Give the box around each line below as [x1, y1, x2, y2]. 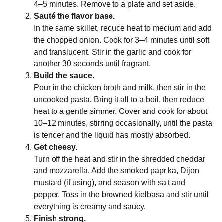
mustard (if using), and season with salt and [34, 178, 185, 187]
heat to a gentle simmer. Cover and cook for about [34, 107, 207, 115]
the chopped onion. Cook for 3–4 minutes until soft [34, 36, 209, 44]
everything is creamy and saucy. [34, 202, 146, 211]
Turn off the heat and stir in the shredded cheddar [34, 155, 205, 163]
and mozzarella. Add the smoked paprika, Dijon [34, 166, 199, 175]
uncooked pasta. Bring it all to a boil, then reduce [34, 95, 204, 104]
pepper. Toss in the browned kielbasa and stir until [34, 190, 209, 199]
